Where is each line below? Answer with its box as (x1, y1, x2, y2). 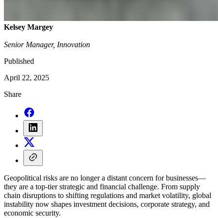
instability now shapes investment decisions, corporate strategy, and (4, 200, 210, 208)
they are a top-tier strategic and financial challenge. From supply (4, 182, 200, 191)
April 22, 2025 (4, 73, 49, 82)
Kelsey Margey (4, 22, 53, 31)
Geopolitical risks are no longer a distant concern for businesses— (4, 173, 206, 182)
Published (4, 56, 34, 65)
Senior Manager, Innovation (4, 40, 90, 49)
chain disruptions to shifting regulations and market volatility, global (4, 191, 211, 200)
